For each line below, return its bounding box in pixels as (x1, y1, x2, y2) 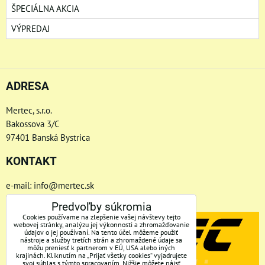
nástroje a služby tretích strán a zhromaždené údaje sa (20, 235, 182, 244)
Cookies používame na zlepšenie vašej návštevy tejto (22, 212, 180, 221)
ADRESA (6, 79, 49, 93)
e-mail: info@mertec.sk (6, 179, 94, 191)
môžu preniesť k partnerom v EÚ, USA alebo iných (27, 243, 175, 252)
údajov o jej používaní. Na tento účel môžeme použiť (24, 228, 178, 237)
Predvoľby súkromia (51, 200, 151, 214)
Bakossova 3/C (6, 118, 60, 130)
